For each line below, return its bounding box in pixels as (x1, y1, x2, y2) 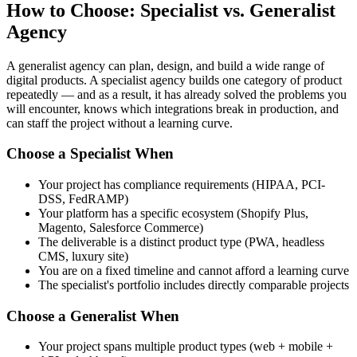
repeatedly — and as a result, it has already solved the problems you (6, 87, 347, 101)
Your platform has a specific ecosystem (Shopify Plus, (38, 206, 308, 220)
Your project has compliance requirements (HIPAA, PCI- (38, 177, 325, 191)
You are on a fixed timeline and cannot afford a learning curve (38, 263, 349, 277)
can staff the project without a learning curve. (6, 116, 233, 130)
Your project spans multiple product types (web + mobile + (38, 339, 333, 354)
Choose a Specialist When (6, 145, 174, 163)
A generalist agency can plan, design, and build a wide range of (6, 58, 324, 73)
